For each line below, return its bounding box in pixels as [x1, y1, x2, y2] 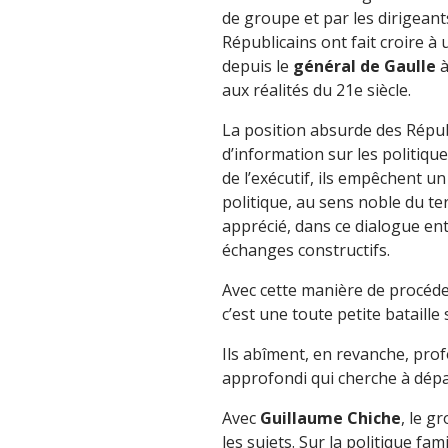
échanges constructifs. [222, 239, 390, 261]
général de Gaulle [293, 55, 436, 77]
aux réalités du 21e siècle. [222, 79, 411, 101]
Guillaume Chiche [260, 407, 401, 429]
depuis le [222, 55, 293, 77]
